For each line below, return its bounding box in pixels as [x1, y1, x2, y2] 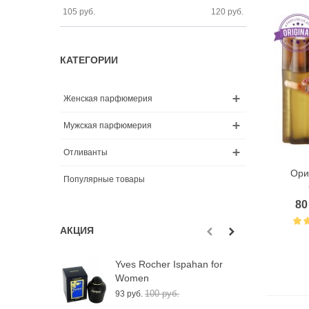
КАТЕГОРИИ [60, 54, 118, 66]
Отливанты [63, 148, 108, 157]
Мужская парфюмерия [63, 121, 152, 130]
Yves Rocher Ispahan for [115, 259, 223, 270]
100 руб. [145, 288, 179, 299]
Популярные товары [63, 175, 145, 184]
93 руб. [115, 289, 143, 299]
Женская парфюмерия [63, 94, 152, 103]
